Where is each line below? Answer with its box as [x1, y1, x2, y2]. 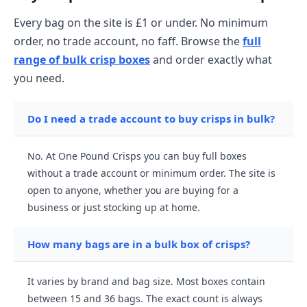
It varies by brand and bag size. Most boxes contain [27, 275, 265, 288]
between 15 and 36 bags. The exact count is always [27, 292, 262, 306]
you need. [14, 71, 64, 86]
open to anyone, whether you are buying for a [27, 184, 238, 197]
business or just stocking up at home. [27, 201, 200, 214]
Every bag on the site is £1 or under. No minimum [14, 15, 268, 31]
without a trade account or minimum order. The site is [27, 167, 275, 180]
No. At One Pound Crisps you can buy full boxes [27, 149, 247, 163]
